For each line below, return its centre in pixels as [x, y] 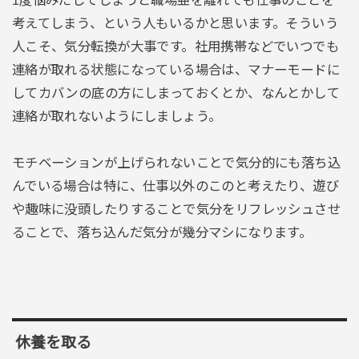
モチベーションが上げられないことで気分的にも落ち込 [176, 162]
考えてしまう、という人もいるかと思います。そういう [175, 23]
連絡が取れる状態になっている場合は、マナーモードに [176, 69]
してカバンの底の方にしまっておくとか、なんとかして [176, 93]
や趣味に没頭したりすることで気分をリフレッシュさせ [176, 209]
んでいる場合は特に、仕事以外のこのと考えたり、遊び [175, 186]
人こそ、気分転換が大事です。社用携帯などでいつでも [175, 46]
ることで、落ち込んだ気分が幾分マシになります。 [162, 232]
